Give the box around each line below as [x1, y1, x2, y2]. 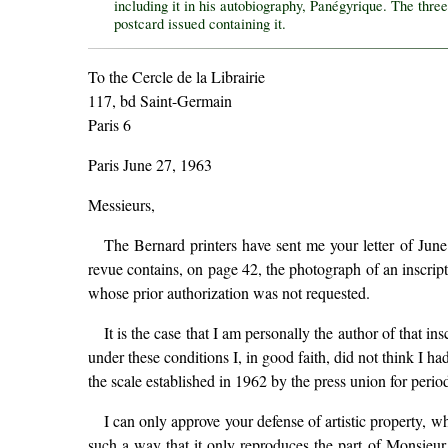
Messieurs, [87, 193, 155, 215]
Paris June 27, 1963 [87, 153, 212, 175]
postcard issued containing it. [114, 14, 287, 34]
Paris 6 [87, 113, 131, 135]
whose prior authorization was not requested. [87, 281, 370, 303]
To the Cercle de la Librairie [87, 65, 265, 87]
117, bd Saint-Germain [87, 89, 232, 111]
